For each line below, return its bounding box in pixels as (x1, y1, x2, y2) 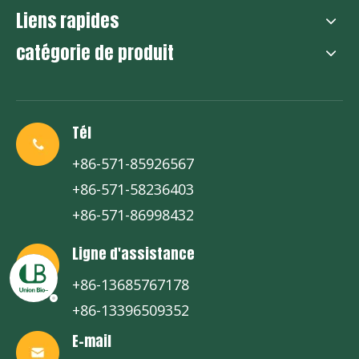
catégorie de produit (16, 39, 174, 66)
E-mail (72, 330, 111, 352)
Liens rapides (16, 7, 119, 34)
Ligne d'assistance (72, 243, 195, 264)
